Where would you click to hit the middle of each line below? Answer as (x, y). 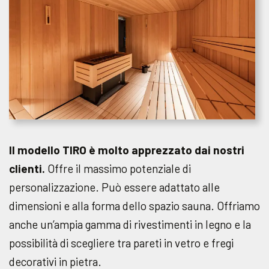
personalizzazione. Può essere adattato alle (114, 187)
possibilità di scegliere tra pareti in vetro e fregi (121, 243)
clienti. (27, 168)
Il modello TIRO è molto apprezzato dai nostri (127, 150)
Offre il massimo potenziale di (118, 168)
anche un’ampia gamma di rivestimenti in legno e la (130, 224)
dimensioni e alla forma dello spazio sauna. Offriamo (134, 205)
